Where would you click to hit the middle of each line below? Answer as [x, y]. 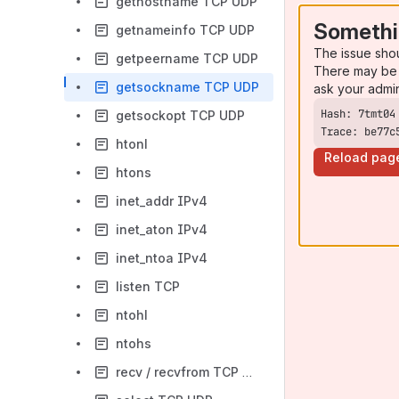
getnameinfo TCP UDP [185, 30]
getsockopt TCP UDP [180, 115]
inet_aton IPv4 [162, 229]
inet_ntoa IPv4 [162, 258]
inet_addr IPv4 [162, 201]
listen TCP [148, 286]
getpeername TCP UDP [187, 58]
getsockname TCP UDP [187, 87]
